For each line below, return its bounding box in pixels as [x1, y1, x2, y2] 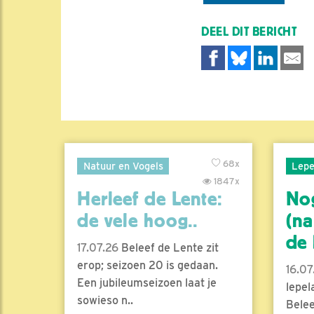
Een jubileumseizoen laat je [77, 275, 217, 289]
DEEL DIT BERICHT [201, 25, 297, 39]
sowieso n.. [77, 293, 133, 307]
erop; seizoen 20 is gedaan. [77, 258, 218, 272]
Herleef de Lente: [77, 187, 222, 210]
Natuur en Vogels [83, 159, 163, 172]
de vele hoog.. [77, 209, 198, 232]
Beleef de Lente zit [118, 240, 219, 254]
